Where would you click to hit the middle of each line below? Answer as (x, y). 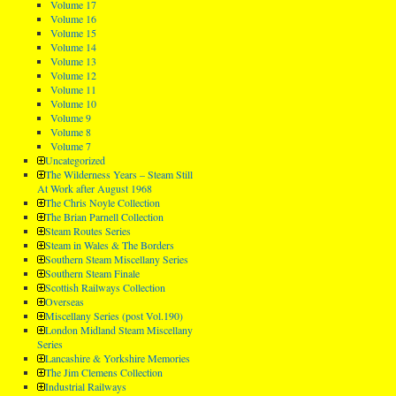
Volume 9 (71, 118)
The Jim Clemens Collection (103, 372)
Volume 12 (74, 75)
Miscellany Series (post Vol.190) (114, 316)
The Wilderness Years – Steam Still (118, 174)
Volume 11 (74, 89)
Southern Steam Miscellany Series (116, 259)
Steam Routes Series (88, 231)
